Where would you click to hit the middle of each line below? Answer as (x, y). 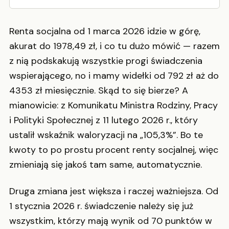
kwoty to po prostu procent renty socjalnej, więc (114, 150)
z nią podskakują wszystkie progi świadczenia (106, 61)
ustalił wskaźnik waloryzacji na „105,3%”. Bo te (106, 135)
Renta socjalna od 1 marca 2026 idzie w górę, (105, 31)
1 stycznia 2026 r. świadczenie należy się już (101, 206)
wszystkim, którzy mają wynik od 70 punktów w (111, 221)
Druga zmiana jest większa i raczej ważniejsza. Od (114, 191)
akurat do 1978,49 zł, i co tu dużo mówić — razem (114, 46)
